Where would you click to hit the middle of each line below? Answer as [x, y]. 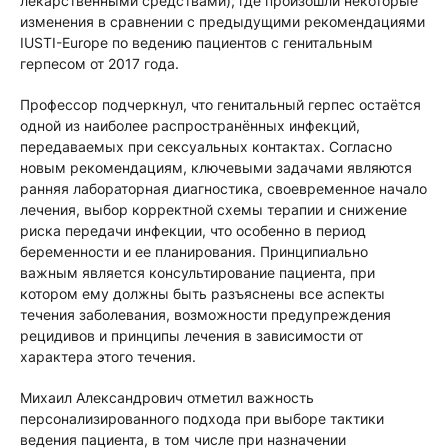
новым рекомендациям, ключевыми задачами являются [216, 167]
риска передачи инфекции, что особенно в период [193, 230]
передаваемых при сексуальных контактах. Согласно [206, 146]
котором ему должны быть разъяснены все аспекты [202, 293]
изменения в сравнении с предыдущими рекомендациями [222, 21]
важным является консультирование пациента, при [197, 272]
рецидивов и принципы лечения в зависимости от [191, 335]
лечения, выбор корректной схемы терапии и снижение [213, 209]
